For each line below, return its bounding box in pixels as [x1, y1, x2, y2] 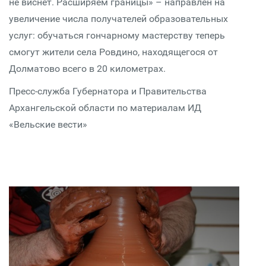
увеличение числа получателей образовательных [9, 13, 228, 24]
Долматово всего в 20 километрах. [9, 63, 166, 74]
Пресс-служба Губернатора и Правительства [9, 85, 207, 97]
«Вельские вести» [9, 119, 87, 130]
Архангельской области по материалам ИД [9, 102, 201, 113]
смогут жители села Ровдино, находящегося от [9, 46, 218, 58]
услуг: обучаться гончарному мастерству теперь [9, 30, 225, 41]
